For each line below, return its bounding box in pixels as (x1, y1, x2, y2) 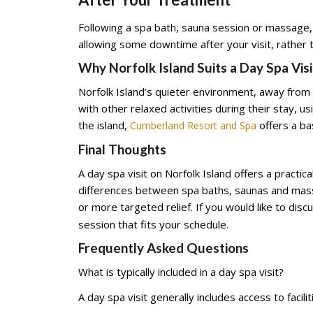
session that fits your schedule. (78, 217, 228, 231)
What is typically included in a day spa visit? (78, 265, 284, 279)
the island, (78, 118, 130, 132)
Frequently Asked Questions (78, 240, 249, 256)
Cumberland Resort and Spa (130, 119, 256, 132)
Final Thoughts (78, 141, 166, 157)
